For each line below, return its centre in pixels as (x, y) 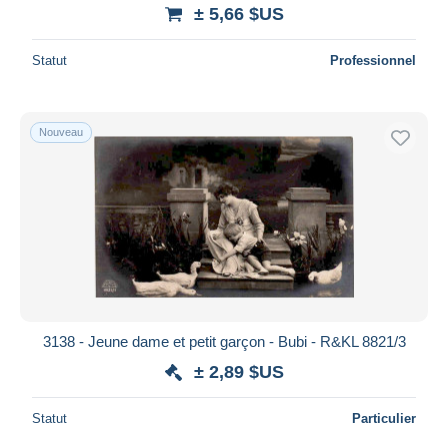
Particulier (384, 418)
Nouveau (61, 131)
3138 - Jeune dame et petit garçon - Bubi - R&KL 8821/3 (224, 341)
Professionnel (373, 60)
